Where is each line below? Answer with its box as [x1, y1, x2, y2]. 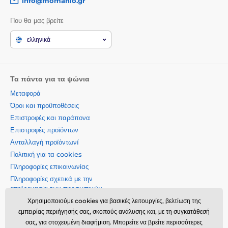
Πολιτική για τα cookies [10, 150, 82, 158]
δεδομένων [10, 193, 43, 202]
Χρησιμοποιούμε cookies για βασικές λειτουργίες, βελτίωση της [27, 197, 201, 205]
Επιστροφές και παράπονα [10, 113, 90, 122]
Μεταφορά [10, 89, 41, 97]
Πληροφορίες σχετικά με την [10, 174, 93, 183]
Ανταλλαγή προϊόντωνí [10, 137, 79, 146]
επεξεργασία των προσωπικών [10, 184, 102, 192]
